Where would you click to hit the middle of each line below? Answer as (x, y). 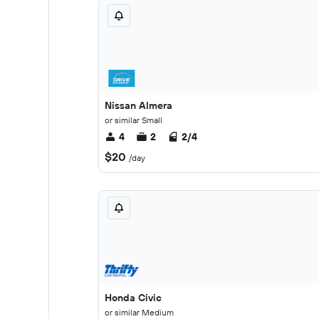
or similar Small (134, 120)
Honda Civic (133, 298)
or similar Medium (139, 312)
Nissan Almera (138, 105)
